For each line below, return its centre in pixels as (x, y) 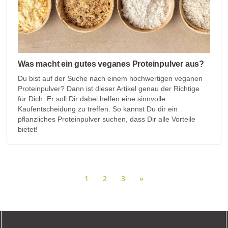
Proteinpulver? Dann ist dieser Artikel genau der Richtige (109, 89)
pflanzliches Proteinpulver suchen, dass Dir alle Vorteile (107, 119)
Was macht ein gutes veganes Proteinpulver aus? (111, 64)
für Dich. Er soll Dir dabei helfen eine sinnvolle (92, 99)
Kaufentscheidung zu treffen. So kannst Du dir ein (98, 109)
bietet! (28, 130)
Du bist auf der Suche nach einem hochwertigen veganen (110, 79)
